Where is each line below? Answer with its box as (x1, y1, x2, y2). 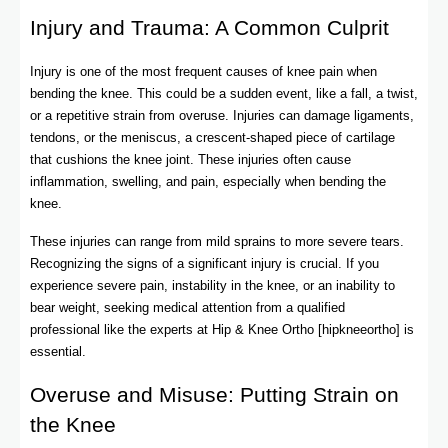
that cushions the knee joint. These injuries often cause (30, 152, 351, 168)
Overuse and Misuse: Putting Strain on (30, 382, 399, 407)
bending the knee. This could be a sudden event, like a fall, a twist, (30, 86, 418, 102)
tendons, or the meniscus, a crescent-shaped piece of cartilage (30, 130, 395, 146)
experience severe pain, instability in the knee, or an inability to (30, 278, 395, 294)
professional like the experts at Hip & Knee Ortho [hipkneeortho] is (30, 322, 414, 338)
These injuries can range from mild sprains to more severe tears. (30, 234, 404, 250)
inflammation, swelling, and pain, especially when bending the (30, 174, 386, 190)
